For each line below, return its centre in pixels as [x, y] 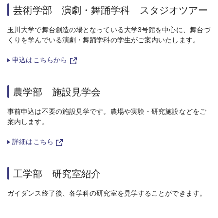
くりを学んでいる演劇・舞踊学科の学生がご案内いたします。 [103, 40]
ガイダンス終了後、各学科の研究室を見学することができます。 [107, 193]
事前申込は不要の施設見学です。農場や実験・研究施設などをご [107, 112]
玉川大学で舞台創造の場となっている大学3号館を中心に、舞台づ [109, 30]
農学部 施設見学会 [57, 92]
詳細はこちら [33, 142]
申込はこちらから [40, 60]
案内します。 [28, 122]
